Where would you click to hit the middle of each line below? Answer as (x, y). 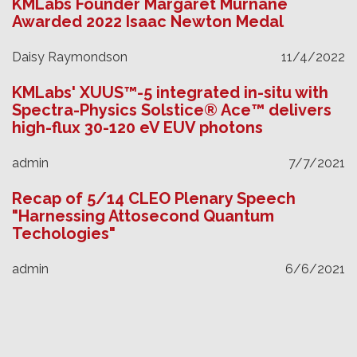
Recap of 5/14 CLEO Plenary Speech (154, 198)
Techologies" (64, 233)
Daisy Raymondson (70, 57)
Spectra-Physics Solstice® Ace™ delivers (172, 110)
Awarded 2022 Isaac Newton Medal (148, 21)
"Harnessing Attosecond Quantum (143, 216)
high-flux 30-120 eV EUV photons (137, 127)
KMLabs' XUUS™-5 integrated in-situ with (170, 92)
